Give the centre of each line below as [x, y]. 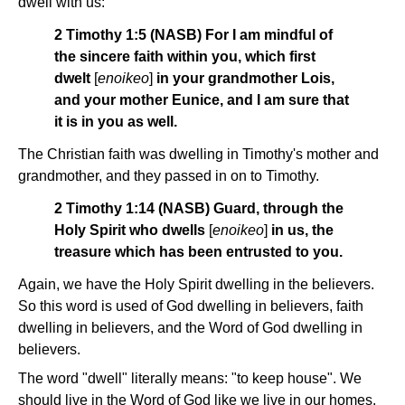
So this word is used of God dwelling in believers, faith [191, 306]
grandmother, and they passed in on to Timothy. [169, 176]
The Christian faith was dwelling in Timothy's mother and [198, 155]
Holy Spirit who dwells [132, 231]
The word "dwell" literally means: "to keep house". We [190, 379]
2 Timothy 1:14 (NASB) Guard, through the [199, 209]
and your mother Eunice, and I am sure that [202, 100]
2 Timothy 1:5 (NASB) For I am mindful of [193, 35]
